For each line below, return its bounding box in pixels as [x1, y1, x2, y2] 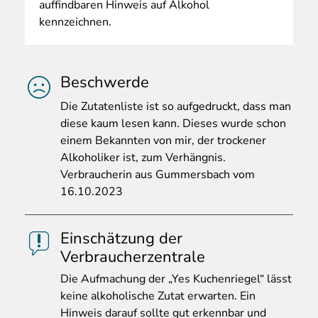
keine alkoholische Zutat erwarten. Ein [60, 288, 256, 305]
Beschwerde [60, 72, 149, 94]
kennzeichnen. [39, 14, 111, 31]
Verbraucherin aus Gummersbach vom [60, 167, 255, 183]
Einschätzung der [60, 228, 182, 250]
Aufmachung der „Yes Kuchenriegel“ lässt [78, 271, 292, 287]
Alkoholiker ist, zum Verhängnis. [60, 150, 226, 166]
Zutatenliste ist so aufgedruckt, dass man [78, 99, 291, 115]
